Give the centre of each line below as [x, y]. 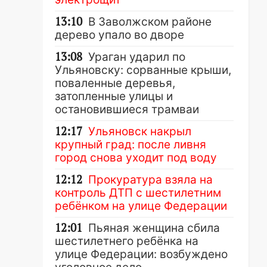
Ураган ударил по [137, 57]
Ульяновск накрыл [140, 131]
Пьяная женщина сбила [154, 228]
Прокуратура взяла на [150, 180]
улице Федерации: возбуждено [141, 254]
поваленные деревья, [115, 83]
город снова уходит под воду [136, 158]
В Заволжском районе [150, 22]
